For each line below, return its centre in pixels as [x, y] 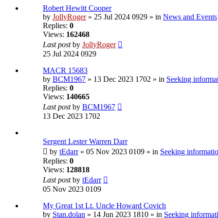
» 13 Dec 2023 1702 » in [126, 79]
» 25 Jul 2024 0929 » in [125, 17]
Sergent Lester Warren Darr [85, 142]
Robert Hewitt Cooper [77, 8]
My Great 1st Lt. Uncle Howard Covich [104, 206]
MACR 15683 [65, 71]
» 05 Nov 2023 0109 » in [119, 152]
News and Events [190, 17]
